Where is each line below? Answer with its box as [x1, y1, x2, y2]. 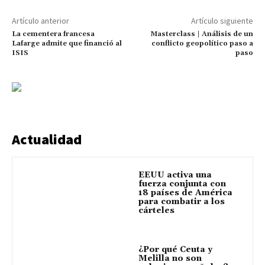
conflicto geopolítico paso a [151, 38, 253, 48]
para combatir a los [138, 196, 225, 207]
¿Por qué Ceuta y [138, 244, 212, 255]
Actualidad [12, 130, 82, 148]
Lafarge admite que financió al [12, 38, 122, 48]
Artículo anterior [12, 15, 69, 26]
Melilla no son [138, 253, 202, 264]
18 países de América [138, 187, 232, 198]
